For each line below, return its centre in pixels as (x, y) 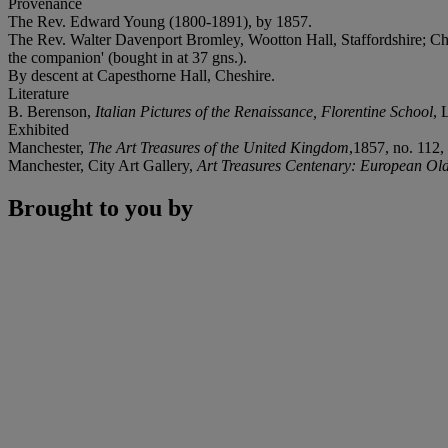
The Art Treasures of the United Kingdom (218, 147)
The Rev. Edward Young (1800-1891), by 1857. (160, 21)
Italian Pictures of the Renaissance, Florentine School (264, 111)
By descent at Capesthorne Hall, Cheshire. (141, 75)
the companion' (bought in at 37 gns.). (127, 57)
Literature (38, 93)
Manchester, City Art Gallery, (102, 165)
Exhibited (38, 129)
